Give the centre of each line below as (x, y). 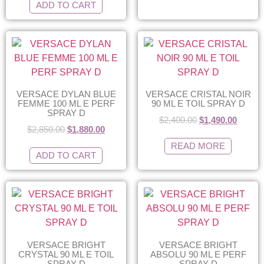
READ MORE (198, 146)
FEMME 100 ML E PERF (66, 103)
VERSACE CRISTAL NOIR (198, 94)
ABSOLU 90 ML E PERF (198, 254)
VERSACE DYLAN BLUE (66, 94)
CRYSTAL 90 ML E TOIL (66, 254)
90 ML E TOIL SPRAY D (198, 103)
